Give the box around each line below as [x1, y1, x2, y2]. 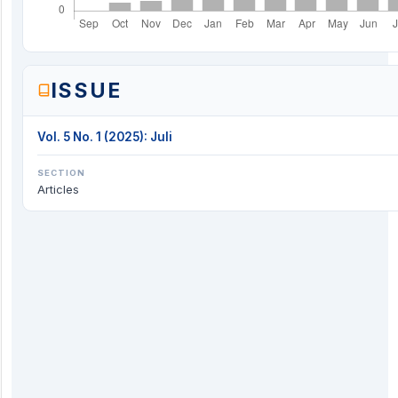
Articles [37, 181, 79, 196]
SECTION [37, 167, 85, 178]
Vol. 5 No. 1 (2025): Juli [37, 129, 172, 144]
